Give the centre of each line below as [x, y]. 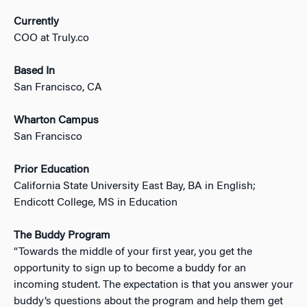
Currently [36, 22]
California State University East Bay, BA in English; [135, 186]
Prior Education [51, 170]
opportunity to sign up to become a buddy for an [130, 268]
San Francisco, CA [58, 87]
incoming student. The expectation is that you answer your [153, 285]
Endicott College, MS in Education [96, 202]
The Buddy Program [62, 235]
